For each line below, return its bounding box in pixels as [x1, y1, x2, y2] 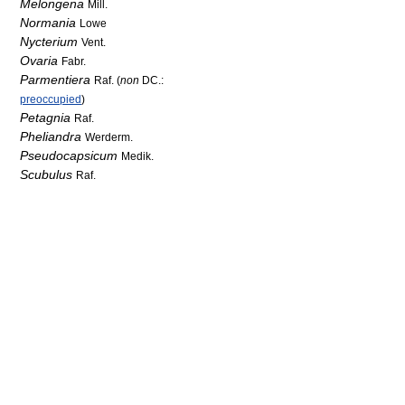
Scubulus [20, 167, 72, 182]
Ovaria [20, 53, 58, 68]
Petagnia [20, 110, 71, 125]
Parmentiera [20, 72, 90, 87]
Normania [20, 15, 76, 30]
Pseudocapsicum [20, 148, 118, 163]
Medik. [121, 150, 154, 162]
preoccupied [20, 93, 81, 105]
